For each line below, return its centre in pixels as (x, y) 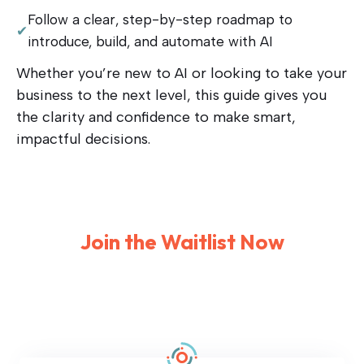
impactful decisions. (83, 139)
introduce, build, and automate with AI (150, 41)
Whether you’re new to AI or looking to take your (182, 73)
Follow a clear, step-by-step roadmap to (160, 19)
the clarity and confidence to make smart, (156, 117)
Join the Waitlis (153, 241)
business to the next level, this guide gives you (171, 95)
